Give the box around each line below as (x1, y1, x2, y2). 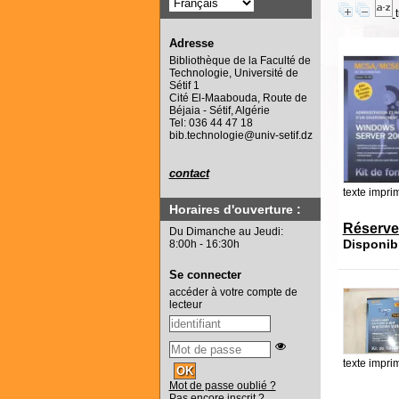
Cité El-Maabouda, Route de (168, 92, 307, 105)
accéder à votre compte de (168, 286, 297, 299)
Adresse (168, 37, 214, 51)
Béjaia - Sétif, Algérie (168, 104, 270, 118)
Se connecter (168, 268, 241, 282)
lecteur (168, 298, 202, 312)
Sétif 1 (168, 79, 199, 93)
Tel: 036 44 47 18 (168, 117, 253, 130)
